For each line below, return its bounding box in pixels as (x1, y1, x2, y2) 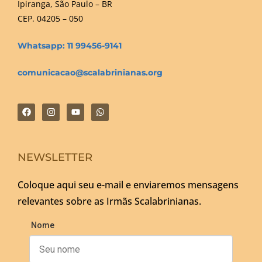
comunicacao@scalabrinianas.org (18, 67, 163, 78)
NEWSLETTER (18, 151, 92, 164)
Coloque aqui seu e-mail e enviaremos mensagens (18, 178, 239, 192)
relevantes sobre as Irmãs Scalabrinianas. (18, 195, 201, 208)
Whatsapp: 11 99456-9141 (18, 40, 122, 51)
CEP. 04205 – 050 (18, 12, 83, 24)
